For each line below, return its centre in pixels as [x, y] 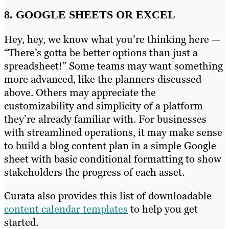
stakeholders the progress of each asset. [94, 173]
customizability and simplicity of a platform [104, 106]
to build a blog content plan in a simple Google [110, 146]
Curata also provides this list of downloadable [108, 196]
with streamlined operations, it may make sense [113, 133]
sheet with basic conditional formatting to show [113, 159]
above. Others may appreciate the [80, 93]
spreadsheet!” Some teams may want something [113, 66]
